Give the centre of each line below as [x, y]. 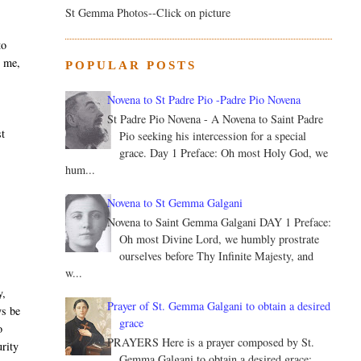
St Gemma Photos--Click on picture [147, 13]
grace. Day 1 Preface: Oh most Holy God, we [224, 153]
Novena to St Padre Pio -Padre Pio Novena [204, 100]
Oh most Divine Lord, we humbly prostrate [220, 239]
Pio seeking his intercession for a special [213, 136]
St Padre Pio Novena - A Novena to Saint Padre [216, 119]
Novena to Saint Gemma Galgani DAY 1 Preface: [220, 222]
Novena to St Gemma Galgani [175, 203]
